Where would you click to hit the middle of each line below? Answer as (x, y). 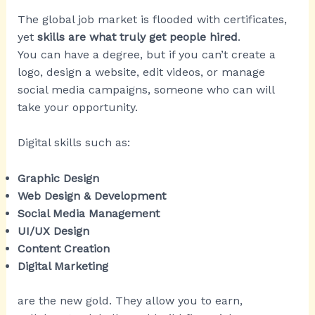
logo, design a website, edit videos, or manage (141, 72)
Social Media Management (88, 213)
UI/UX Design (53, 231)
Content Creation (63, 248)
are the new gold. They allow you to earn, (130, 300)
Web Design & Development (91, 195)
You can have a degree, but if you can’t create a (146, 54)
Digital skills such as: (73, 143)
